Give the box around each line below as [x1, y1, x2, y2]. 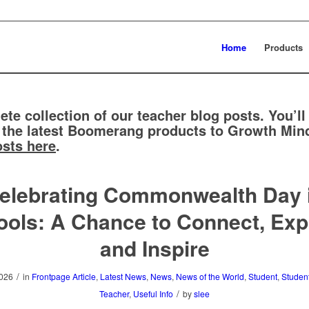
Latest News [99, 270, 146, 282]
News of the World [175, 270, 244, 282]
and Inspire [99, 233, 210, 263]
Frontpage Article [31, 270, 96, 282]
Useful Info [133, 288, 173, 299]
